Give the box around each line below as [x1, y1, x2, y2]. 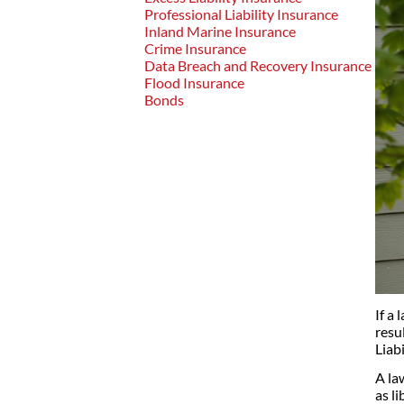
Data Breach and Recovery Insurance [144, 57, 372, 74]
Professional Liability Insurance [144, 5, 338, 23]
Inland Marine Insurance [144, 23, 296, 40]
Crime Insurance [144, 40, 246, 57]
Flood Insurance [144, 74, 244, 91]
